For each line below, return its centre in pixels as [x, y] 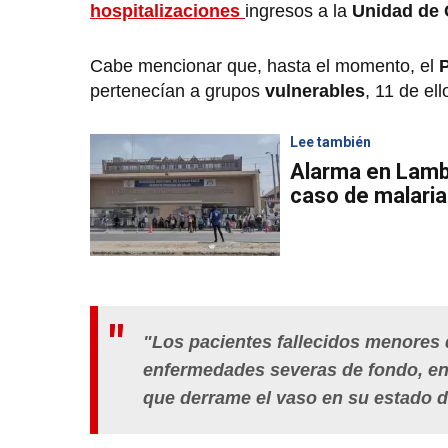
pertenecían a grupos [177, 91]
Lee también [330, 142]
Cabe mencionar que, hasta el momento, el [262, 66]
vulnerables [315, 91]
